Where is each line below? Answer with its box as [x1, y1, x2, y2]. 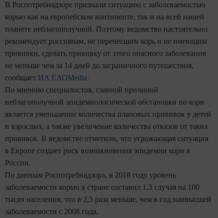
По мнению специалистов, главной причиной [5, 86, 158, 94]
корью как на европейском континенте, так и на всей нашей [5, 13, 204, 21]
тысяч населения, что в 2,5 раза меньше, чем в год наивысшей [5, 195, 211, 203]
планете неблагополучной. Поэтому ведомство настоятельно [5, 25, 208, 33]
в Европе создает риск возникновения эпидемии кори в [5, 146, 190, 155]
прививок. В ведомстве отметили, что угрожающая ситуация [5, 134, 208, 143]
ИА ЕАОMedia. [38, 73, 91, 82]
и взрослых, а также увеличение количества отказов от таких [5, 122, 208, 130]
